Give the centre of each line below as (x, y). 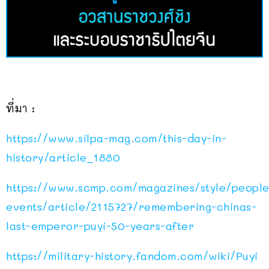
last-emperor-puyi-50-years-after (100, 226)
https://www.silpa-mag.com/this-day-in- (116, 138)
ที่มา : (21, 108)
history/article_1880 (63, 157)
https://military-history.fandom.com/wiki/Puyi (132, 256)
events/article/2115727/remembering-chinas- (131, 207)
